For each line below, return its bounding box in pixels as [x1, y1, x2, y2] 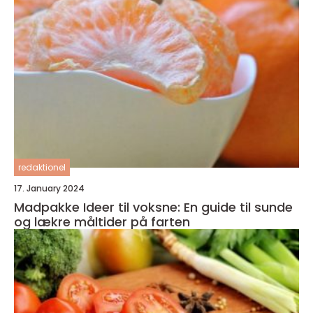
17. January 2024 [14, 182, 85, 194]
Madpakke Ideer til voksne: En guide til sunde [14, 198, 293, 216]
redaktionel [18, 161, 66, 173]
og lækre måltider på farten [14, 212, 190, 231]
